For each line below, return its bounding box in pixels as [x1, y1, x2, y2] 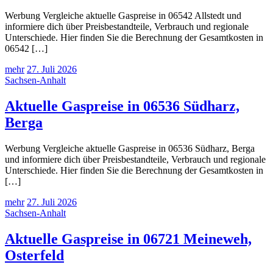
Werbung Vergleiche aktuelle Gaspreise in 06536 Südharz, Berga [5, 143, 255, 154]
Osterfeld [5, 247, 64, 263]
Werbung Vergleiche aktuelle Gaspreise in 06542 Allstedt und [5, 10, 241, 21]
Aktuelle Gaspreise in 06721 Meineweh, [5, 230, 252, 247]
